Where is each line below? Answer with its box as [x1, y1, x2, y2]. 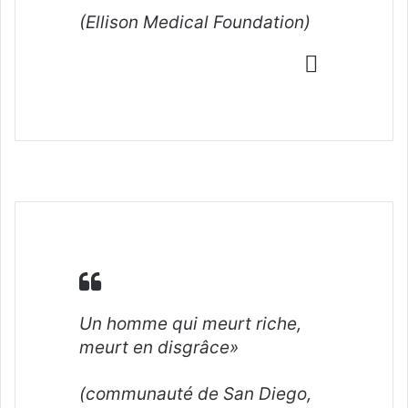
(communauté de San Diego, [79, 382, 311, 404]
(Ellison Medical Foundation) [79, 11, 315, 33]
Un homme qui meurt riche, [79, 312, 301, 334]
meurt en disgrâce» [79, 336, 239, 358]
